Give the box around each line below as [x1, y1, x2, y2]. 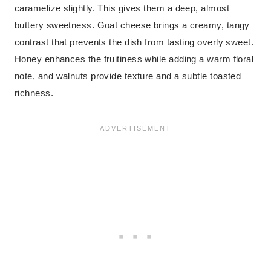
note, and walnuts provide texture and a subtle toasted [15, 71, 241, 82]
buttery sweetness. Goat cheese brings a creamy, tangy [15, 20, 250, 31]
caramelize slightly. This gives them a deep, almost [15, 3, 229, 14]
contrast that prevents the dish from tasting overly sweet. [15, 37, 254, 48]
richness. [15, 88, 54, 99]
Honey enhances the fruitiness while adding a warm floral [15, 54, 254, 65]
